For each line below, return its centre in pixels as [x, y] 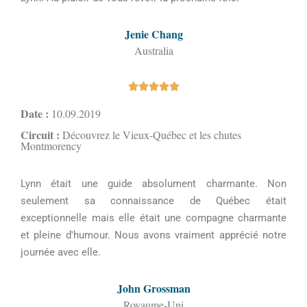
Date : [35, 113]
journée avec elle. [61, 252]
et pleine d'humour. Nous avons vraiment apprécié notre [153, 235]
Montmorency [51, 146]
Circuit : [40, 135]
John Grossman [153, 288]
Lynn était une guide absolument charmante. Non [153, 184]
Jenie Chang [153, 34]
